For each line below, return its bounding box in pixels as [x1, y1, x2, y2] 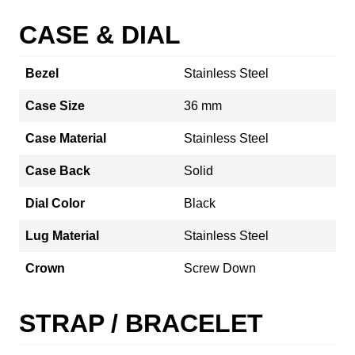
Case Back [25, 163, 90, 177]
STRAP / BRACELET [19, 308, 263, 338]
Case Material [25, 131, 106, 145]
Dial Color [25, 196, 85, 210]
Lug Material [25, 228, 99, 242]
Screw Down [184, 261, 256, 275]
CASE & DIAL [19, 20, 181, 49]
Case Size [25, 98, 85, 113]
